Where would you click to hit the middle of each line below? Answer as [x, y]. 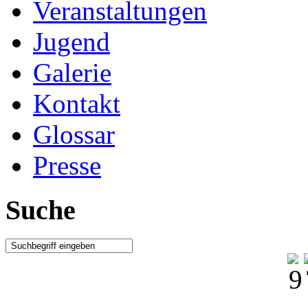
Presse [67, 165]
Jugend [71, 42]
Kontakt [77, 103]
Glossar [74, 134]
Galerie [72, 73]
